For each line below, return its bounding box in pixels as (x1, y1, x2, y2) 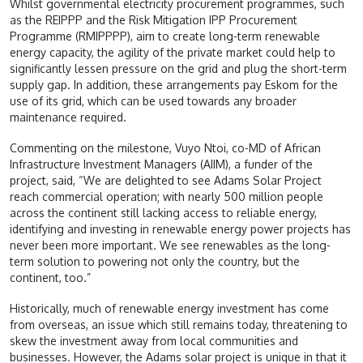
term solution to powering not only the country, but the (10, 254, 300, 268)
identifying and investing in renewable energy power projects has (10, 221, 351, 236)
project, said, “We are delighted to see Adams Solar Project (10, 173, 322, 187)
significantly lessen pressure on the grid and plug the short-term (10, 61, 347, 75)
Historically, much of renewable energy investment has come (10, 301, 329, 315)
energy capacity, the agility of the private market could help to (10, 45, 335, 59)
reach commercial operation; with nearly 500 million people (10, 189, 323, 203)
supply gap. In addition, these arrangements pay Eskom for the (10, 77, 338, 92)
